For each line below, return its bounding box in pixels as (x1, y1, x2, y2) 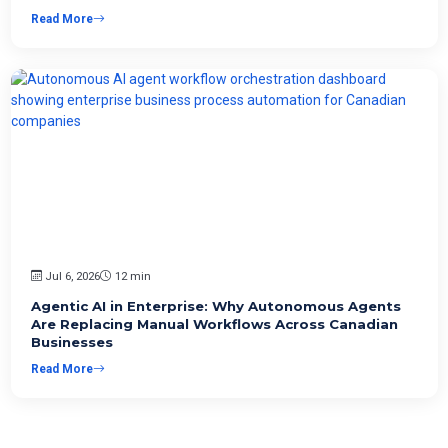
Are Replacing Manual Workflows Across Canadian (30, 315, 398, 332)
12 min (114, 269, 151, 283)
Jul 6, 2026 (45, 269, 100, 283)
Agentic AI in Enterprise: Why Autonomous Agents (30, 297, 401, 314)
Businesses (30, 333, 113, 350)
